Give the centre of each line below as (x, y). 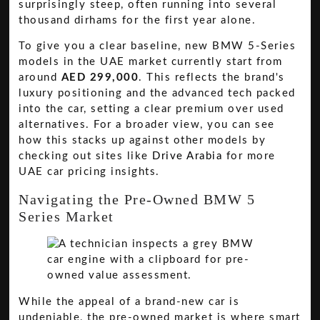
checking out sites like (86, 156)
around (40, 78)
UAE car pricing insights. (89, 172)
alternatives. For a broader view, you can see (147, 125)
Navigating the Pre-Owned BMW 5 (137, 199)
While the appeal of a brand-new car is (129, 301)
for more (249, 156)
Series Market (66, 216)
